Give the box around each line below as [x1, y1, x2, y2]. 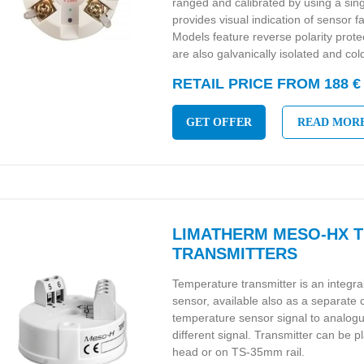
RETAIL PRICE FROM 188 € [172, 76, 362, 92]
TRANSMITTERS [172, 245, 298, 262]
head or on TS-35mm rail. [172, 345, 305, 358]
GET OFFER [186, 116, 253, 128]
